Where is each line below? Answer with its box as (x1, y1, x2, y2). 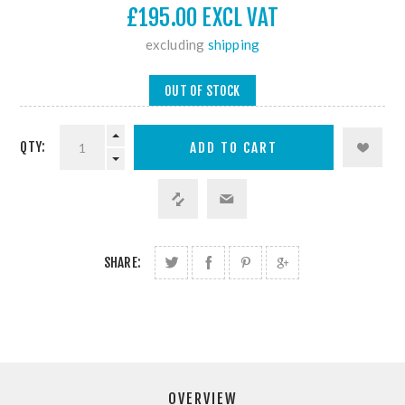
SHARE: (103, 254, 141, 272)
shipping (207, 36, 260, 53)
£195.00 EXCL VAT (126, 4, 279, 33)
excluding (145, 36, 208, 53)
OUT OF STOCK (165, 82, 240, 99)
